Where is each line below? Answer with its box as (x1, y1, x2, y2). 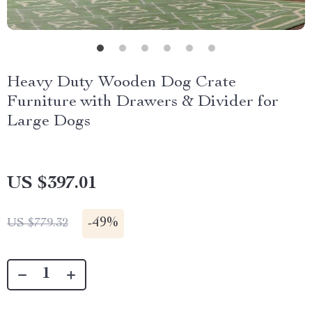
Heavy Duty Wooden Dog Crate (7, 75, 236, 91)
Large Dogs (7, 114, 91, 130)
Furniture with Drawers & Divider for (7, 94, 279, 111)
